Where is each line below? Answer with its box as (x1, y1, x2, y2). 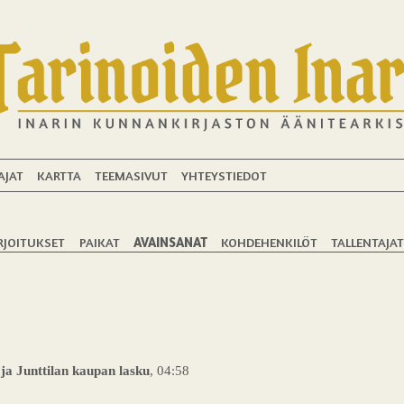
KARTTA (36, 167, 81, 183)
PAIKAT (78, 234, 120, 250)
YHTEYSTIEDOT (181, 167, 268, 183)
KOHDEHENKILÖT (220, 234, 317, 250)
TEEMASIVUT (94, 167, 168, 183)
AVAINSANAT (133, 234, 207, 250)
